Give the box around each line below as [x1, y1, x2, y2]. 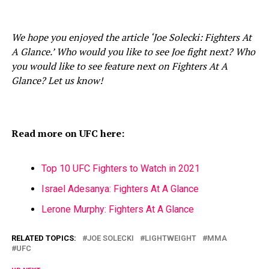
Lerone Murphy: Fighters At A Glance [41, 203, 194, 215]
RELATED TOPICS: [11, 233, 76, 243]
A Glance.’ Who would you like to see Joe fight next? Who [11, 44, 255, 58]
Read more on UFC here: [11, 126, 124, 140]
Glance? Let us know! [11, 73, 103, 87]
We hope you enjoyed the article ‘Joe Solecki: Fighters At [11, 30, 252, 44]
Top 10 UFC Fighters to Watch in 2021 [41, 162, 200, 174]
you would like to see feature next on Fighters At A [11, 59, 228, 73]
